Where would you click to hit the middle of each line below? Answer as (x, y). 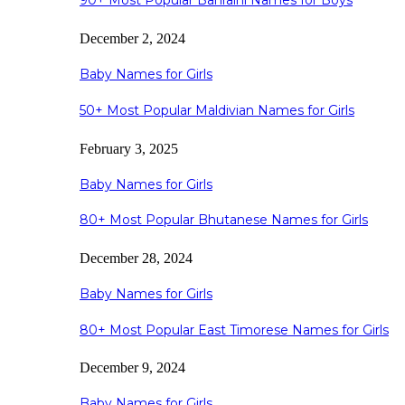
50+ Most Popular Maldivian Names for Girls (217, 110)
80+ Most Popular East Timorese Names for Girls (234, 330)
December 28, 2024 (136, 258)
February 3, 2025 (129, 148)
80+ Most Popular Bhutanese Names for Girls (224, 220)
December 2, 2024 (132, 39)
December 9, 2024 (132, 368)
